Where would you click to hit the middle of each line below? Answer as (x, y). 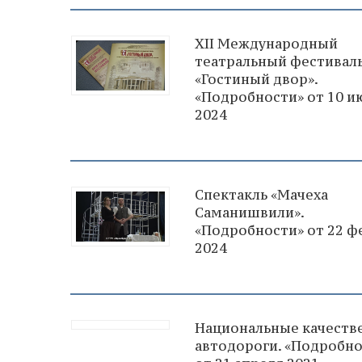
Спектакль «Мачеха (261, 194)
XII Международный (266, 43)
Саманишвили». (249, 212)
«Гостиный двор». (256, 79)
